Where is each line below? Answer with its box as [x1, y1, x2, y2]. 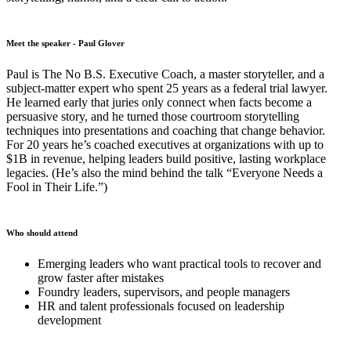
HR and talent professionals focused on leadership [38, 299, 284, 313]
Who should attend [6, 228, 78, 238]
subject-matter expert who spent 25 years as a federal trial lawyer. [6, 81, 327, 96]
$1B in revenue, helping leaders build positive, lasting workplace [6, 152, 326, 166]
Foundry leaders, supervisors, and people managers [38, 285, 290, 299]
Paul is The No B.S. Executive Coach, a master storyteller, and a [6, 67, 324, 81]
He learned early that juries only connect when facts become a [6, 96, 312, 110]
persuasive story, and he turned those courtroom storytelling [6, 110, 299, 124]
